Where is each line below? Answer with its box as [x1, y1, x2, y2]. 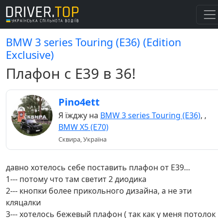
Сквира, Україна [58, 135, 107, 144]
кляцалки [6, 197, 41, 208]
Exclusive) [6, 48, 54, 62]
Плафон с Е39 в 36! [6, 64, 136, 83]
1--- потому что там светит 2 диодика [6, 174, 146, 184]
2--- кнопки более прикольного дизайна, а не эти [6, 185, 192, 196]
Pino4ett [58, 95, 100, 109]
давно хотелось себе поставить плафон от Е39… [6, 162, 190, 173]
